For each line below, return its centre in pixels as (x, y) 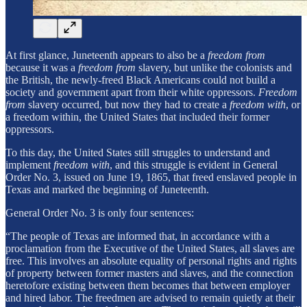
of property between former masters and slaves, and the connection (149, 273)
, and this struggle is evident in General (194, 164)
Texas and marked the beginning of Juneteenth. (107, 189)
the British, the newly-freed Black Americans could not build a (140, 79)
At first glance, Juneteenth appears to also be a (107, 55)
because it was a (42, 67)
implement (29, 164)
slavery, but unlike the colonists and (215, 67)
